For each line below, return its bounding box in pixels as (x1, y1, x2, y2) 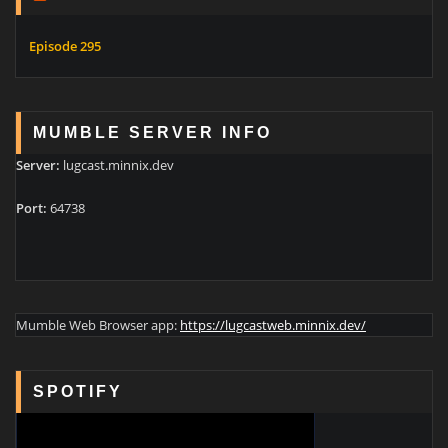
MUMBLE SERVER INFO (33, 123, 273, 142)
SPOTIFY (33, 382, 124, 401)
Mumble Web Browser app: (16, 316, 180, 335)
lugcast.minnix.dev (60, 156, 174, 175)
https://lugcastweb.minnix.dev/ (180, 316, 366, 335)
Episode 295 (29, 37, 101, 56)
